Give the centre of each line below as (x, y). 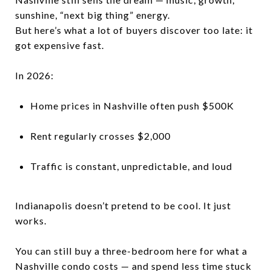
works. (31, 220)
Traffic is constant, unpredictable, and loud (131, 166)
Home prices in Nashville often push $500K (132, 105)
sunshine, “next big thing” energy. (93, 15)
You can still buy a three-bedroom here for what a (131, 250)
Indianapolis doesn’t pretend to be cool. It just (123, 205)
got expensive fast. (60, 45)
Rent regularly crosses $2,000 (100, 135)
